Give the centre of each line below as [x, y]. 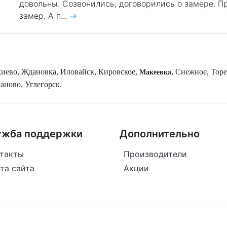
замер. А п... [45, 16]
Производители [155, 154]
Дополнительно [160, 134]
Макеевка [155, 72]
